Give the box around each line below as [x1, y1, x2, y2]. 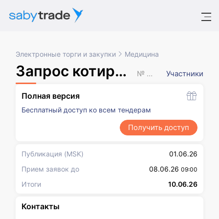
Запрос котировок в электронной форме [16, 62, 115, 80]
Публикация [22, 150, 62, 158]
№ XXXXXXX [146, 69, 153, 78]
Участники [166, 69, 203, 78]
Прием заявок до [22, 165, 79, 173]
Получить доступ [128, 123, 189, 132]
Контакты [22, 201, 60, 211]
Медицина [125, 50, 159, 58]
